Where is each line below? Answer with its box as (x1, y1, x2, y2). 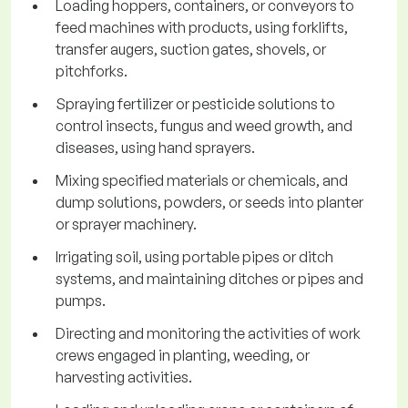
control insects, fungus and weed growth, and (56, 117, 352, 136)
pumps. (56, 291, 106, 311)
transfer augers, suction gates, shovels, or (56, 40, 326, 59)
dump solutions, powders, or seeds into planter (56, 193, 363, 212)
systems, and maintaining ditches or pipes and (56, 270, 363, 289)
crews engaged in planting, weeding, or (56, 346, 310, 365)
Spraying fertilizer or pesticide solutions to (56, 95, 335, 114)
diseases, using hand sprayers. (56, 138, 255, 158)
